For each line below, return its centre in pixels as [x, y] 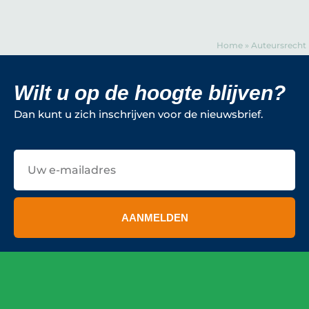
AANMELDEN [154, 218]
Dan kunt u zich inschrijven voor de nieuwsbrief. [138, 114]
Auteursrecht [279, 45]
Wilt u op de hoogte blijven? [150, 93]
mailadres [39, 170]
